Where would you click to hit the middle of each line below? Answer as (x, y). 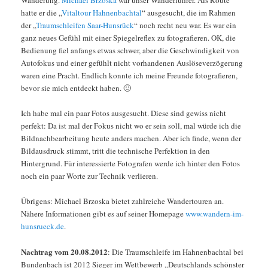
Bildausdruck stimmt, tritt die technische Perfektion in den (115, 150)
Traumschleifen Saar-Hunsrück (85, 25)
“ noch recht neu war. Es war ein (185, 25)
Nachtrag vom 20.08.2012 (64, 252)
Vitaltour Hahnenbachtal (101, 12)
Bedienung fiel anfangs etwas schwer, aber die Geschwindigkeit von (130, 50)
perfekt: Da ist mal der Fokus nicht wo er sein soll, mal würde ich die (131, 125)
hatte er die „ (41, 12)
